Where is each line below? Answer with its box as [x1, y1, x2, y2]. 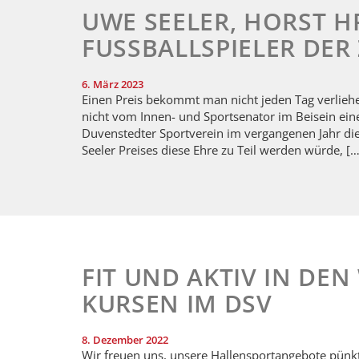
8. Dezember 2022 [82, 333, 168, 348]
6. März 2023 [82, 76, 143, 91]
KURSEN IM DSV [82, 287, 272, 321]
